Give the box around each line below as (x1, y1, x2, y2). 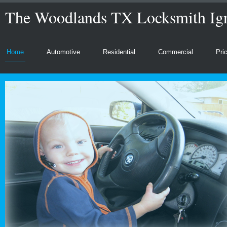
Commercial (158, 48, 193, 56)
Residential (103, 48, 135, 56)
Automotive (47, 48, 80, 56)
